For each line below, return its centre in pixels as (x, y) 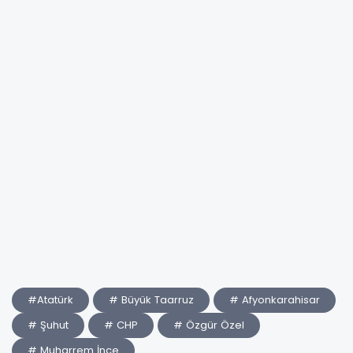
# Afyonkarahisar (275, 300)
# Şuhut (48, 325)
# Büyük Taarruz (151, 300)
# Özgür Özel (209, 325)
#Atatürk (50, 300)
